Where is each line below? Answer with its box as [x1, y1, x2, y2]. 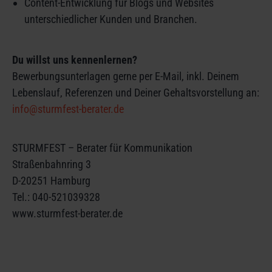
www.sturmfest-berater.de [12, 207, 123, 220]
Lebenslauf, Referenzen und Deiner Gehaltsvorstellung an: [12, 86, 259, 100]
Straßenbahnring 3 [12, 158, 91, 171]
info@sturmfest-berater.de [12, 103, 124, 116]
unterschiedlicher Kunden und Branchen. [24, 13, 197, 26]
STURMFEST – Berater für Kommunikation [12, 141, 192, 155]
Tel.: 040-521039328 [12, 191, 100, 204]
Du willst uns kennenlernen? [12, 53, 137, 67]
